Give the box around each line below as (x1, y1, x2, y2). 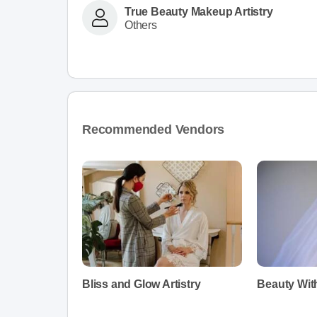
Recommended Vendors (82, 122, 225, 137)
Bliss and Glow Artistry (82, 278, 201, 290)
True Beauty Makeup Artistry (125, 5, 273, 18)
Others (125, 18, 157, 31)
